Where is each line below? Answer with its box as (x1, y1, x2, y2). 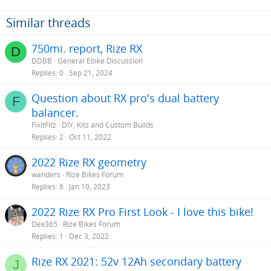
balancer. (31, 105, 79, 120)
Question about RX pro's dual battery (31, 91, 219, 106)
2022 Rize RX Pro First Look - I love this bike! (31, 204, 253, 220)
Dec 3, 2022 (69, 231, 109, 242)
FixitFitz (31, 120, 56, 131)
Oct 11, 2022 (69, 132, 111, 143)
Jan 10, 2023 (69, 181, 110, 192)
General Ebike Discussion (57, 56, 143, 67)
